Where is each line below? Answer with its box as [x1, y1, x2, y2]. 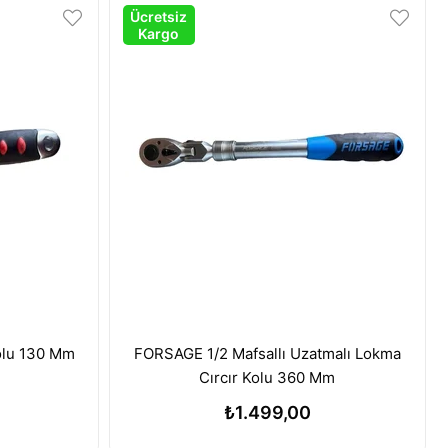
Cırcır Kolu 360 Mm [199, 368, 336, 387]
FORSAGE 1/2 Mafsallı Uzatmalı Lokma [133, 344, 401, 363]
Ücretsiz [130, 8, 187, 25]
